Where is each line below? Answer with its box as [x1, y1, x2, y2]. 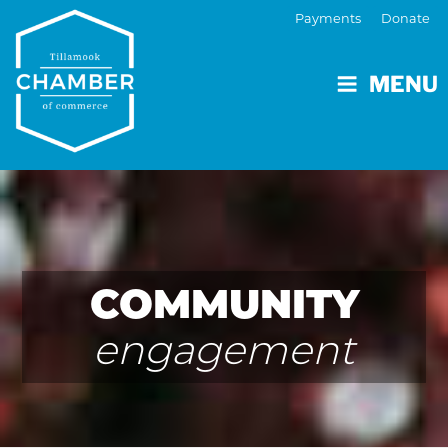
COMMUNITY [89, 279, 359, 328]
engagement [93, 325, 355, 374]
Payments [295, 11, 361, 26]
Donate [381, 11, 430, 26]
